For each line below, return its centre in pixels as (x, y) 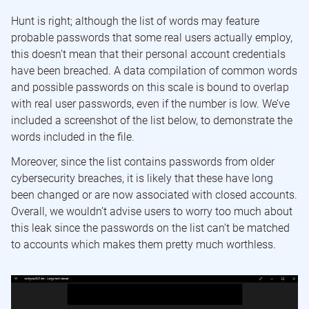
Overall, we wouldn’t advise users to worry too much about (152, 211)
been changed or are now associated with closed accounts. (154, 195)
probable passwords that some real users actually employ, (152, 37)
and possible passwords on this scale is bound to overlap (150, 87)
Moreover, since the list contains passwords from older (143, 161)
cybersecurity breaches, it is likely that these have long (142, 178)
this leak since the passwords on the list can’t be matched (150, 228)
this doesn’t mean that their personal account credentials (148, 54)
